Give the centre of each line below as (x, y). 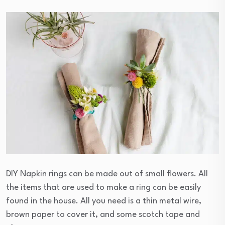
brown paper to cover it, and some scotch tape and (103, 215)
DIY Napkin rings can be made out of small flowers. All (107, 174)
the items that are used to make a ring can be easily (103, 188)
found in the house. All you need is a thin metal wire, (104, 201)
